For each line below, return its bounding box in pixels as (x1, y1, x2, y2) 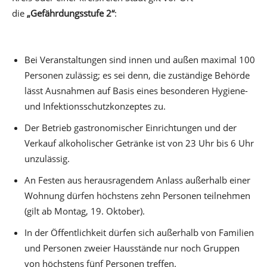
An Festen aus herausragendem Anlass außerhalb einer (24, 173, 250, 186)
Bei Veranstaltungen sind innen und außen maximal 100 (24, 53, 255, 66)
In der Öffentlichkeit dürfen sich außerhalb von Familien (24, 226, 254, 238)
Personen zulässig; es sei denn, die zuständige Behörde (24, 69, 250, 81)
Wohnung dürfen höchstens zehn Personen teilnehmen (24, 189, 250, 201)
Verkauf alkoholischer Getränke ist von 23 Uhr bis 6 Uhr (24, 136, 254, 149)
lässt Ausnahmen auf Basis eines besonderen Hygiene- (24, 84, 248, 97)
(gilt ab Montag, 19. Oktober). (24, 204, 145, 217)
